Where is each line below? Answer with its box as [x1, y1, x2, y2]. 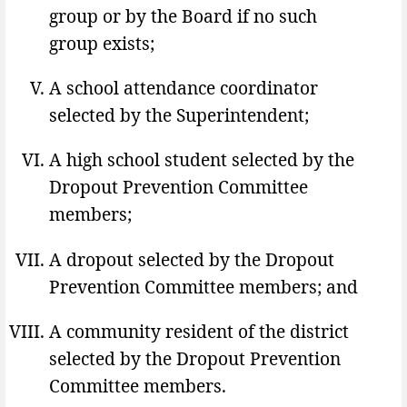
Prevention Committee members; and [49, 273, 358, 299]
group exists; [49, 30, 154, 55]
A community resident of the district [49, 318, 349, 343]
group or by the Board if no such [49, 3, 317, 28]
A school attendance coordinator [49, 75, 318, 101]
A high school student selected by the [49, 147, 354, 173]
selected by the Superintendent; [49, 103, 309, 128]
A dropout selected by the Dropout [49, 246, 334, 272]
